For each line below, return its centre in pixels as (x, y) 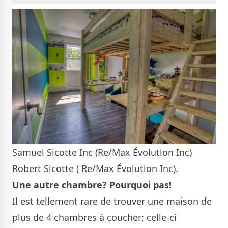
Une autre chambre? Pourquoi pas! (92, 185)
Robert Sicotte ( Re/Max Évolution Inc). (95, 169)
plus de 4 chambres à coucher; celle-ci (94, 218)
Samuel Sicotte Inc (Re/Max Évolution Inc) (102, 152)
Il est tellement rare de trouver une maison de (112, 201)
